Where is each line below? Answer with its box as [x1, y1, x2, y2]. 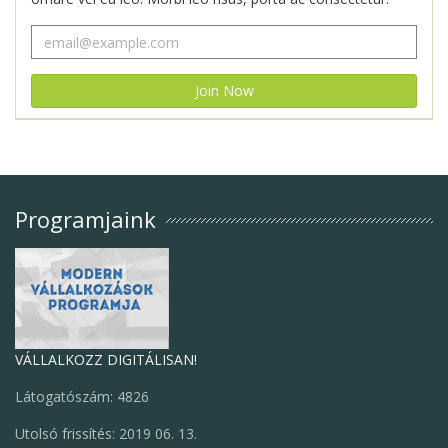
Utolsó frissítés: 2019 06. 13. [15, 424, 197, 443]
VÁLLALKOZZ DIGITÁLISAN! [15, 350, 197, 369]
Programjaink [15, 204, 156, 234]
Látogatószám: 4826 [15, 387, 149, 406]
